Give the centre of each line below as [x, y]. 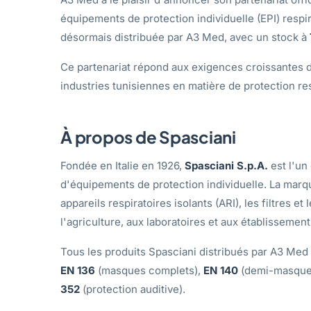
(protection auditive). [133, 289]
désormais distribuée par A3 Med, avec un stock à [185, 37]
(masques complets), [149, 270]
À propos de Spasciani [148, 136]
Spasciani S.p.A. [226, 165]
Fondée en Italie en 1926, [123, 165]
